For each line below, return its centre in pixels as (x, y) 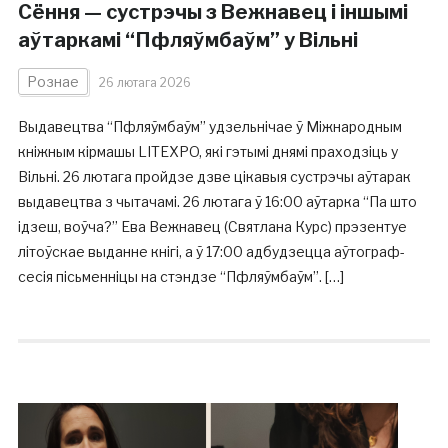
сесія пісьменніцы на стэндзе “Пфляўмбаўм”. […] (180, 276)
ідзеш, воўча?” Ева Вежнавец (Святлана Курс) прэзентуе (212, 226)
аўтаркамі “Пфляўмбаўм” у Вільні (187, 40)
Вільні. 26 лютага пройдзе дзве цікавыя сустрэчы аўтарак (214, 176)
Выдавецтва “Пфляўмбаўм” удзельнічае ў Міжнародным (209, 126)
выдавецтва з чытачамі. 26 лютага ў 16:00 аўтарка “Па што (217, 201)
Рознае (52, 81)
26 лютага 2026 (144, 82)
